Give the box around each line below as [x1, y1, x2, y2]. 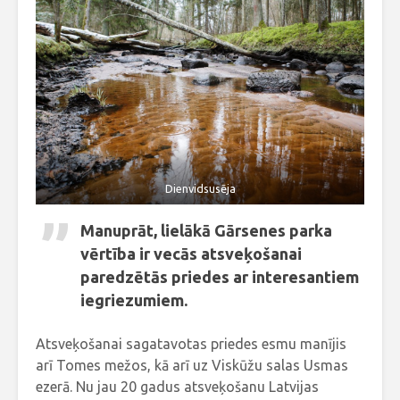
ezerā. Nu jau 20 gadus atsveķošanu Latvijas [36, 379, 319, 396]
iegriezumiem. [80, 291, 187, 310]
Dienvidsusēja [164, 181, 236, 195]
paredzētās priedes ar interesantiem [80, 268, 359, 287]
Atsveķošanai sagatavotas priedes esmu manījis [36, 336, 346, 353]
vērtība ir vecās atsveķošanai [80, 245, 302, 263]
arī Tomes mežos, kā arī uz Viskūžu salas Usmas [36, 357, 348, 374]
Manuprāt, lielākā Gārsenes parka [80, 221, 332, 240]
